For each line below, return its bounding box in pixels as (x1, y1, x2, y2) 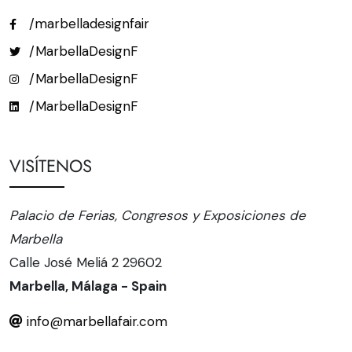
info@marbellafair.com (23, 313, 167, 331)
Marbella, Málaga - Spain (9, 277, 167, 295)
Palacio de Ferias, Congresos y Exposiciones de (9, 207, 306, 225)
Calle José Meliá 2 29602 (9, 254, 162, 272)
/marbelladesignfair (25, 15, 149, 33)
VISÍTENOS (9, 153, 92, 179)
